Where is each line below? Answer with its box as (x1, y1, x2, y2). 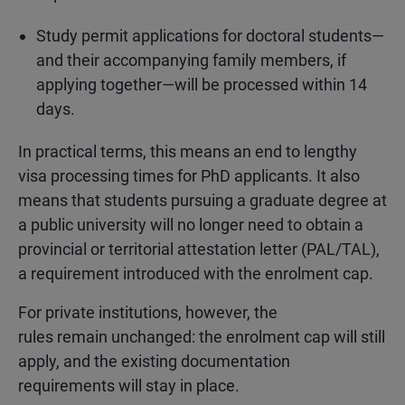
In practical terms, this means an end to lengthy (18, 142, 357, 161)
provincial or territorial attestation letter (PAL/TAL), (18, 240, 380, 259)
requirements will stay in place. (18, 376, 240, 395)
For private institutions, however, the (18, 303, 278, 322)
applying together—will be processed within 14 (36, 75, 367, 94)
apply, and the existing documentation (18, 352, 290, 371)
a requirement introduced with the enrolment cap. (18, 264, 373, 283)
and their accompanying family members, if (36, 51, 346, 70)
